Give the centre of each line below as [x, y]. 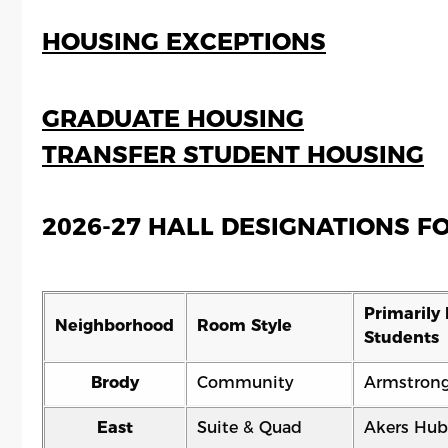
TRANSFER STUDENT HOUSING [233, 154]
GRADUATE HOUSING [173, 118]
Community [245, 382]
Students [401, 337]
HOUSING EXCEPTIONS [184, 41]
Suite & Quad [249, 427]
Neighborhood [114, 325]
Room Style [244, 325]
